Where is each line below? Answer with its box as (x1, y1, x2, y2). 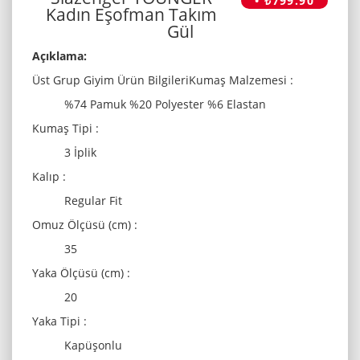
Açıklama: (32, 48, 87, 63)
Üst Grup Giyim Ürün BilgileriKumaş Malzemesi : (32, 72, 293, 88)
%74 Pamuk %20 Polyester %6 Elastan (64, 96, 266, 112)
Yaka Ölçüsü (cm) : (32, 265, 130, 280)
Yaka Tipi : (32, 313, 87, 329)
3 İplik (64, 145, 96, 160)
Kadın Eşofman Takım (45, 3, 217, 26)
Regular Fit (64, 193, 122, 208)
